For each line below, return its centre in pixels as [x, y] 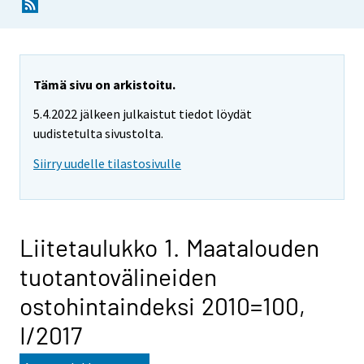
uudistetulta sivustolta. [98, 134]
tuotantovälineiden [118, 277]
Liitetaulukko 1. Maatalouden [169, 247]
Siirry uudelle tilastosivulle [107, 164]
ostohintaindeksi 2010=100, [162, 306]
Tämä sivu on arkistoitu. [104, 84]
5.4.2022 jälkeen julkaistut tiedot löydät [143, 114]
